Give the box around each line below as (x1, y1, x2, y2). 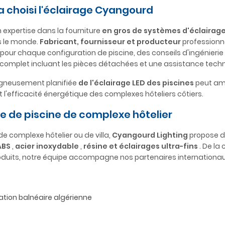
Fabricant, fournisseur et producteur (40, 37, 181, 47)
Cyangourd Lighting (112, 130, 188, 140)
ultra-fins (161, 141, 198, 151)
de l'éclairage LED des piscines (78, 78, 194, 88)
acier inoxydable (15, 141, 79, 151)
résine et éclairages (83, 141, 160, 151)
